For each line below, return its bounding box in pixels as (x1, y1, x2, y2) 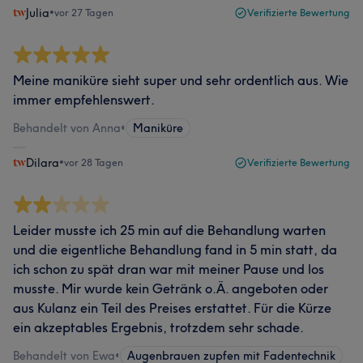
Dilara (26, 156, 59, 170)
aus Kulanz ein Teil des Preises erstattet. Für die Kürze (13, 300, 331, 316)
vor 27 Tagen (54, 6, 113, 19)
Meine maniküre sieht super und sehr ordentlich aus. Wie (13, 72, 348, 88)
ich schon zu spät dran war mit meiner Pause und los (13, 261, 324, 277)
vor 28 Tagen (64, 156, 123, 169)
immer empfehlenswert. (13, 92, 155, 108)
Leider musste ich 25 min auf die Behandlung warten (13, 222, 326, 238)
